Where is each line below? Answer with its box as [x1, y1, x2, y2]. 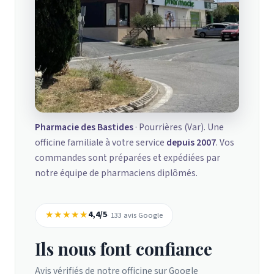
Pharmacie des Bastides [35, 120, 133, 134]
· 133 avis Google [107, 209, 163, 221]
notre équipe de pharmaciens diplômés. [35, 166, 198, 180]
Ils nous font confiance [35, 237, 212, 260]
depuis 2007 [166, 135, 216, 149]
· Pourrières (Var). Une [133, 120, 224, 134]
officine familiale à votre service [35, 135, 166, 149]
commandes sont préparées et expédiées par [35, 150, 220, 165]
